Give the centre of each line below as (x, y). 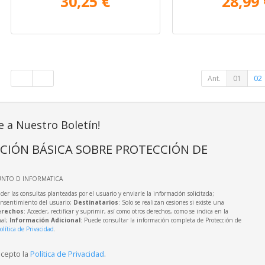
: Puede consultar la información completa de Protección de (161, 220)
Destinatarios (96, 202)
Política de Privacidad (67, 254)
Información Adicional (45, 220)
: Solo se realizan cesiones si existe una (171, 202)
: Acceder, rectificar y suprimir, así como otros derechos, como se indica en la (126, 211)
